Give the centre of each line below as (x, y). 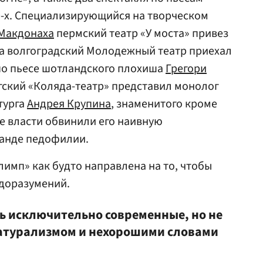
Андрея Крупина (69, 104)
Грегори (186, 69)
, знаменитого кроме (164, 104)
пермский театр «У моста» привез (141, 33)
